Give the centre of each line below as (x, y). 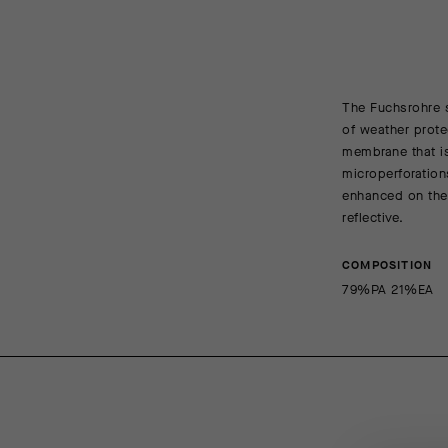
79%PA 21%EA (388, 289)
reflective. (373, 217)
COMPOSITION (387, 264)
